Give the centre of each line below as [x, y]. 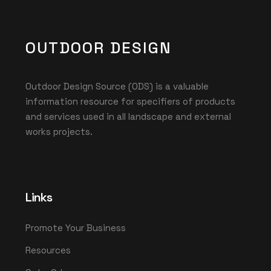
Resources [48, 250]
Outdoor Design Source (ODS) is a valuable [117, 86]
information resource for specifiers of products [130, 101]
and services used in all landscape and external [128, 116]
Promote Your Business [76, 227]
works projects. [59, 131]
